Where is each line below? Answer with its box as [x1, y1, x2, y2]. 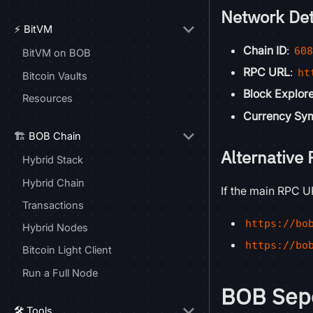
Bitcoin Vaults [22, 69, 87, 82]
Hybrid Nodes [22, 221, 88, 235]
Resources [22, 92, 73, 105]
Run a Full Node [22, 266, 98, 279]
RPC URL [243, 65, 290, 80]
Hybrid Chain [22, 176, 85, 189]
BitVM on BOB [22, 47, 91, 60]
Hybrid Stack [22, 154, 83, 167]
